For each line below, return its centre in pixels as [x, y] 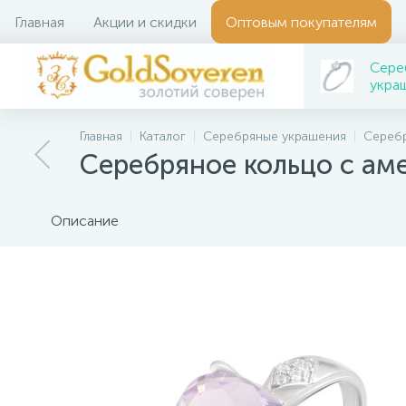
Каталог [163, 136]
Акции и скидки [145, 22]
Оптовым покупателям [301, 22]
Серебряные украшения [275, 136]
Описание [85, 221]
